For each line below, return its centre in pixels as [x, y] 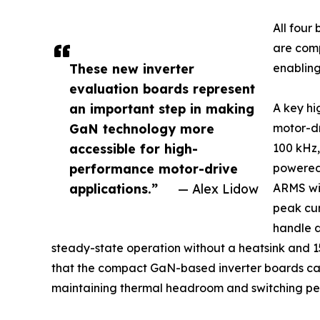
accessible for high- [134, 148]
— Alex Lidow [218, 188]
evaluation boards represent [162, 88]
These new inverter [132, 68]
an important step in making [162, 108]
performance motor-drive [154, 168]
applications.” [114, 188]
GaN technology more [142, 128]
